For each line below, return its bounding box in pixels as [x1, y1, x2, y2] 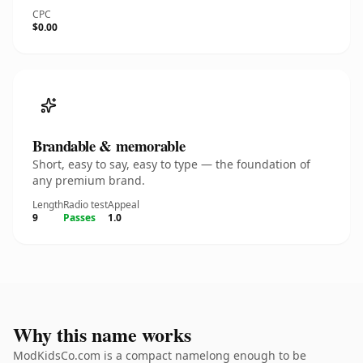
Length [32, 198, 63, 211]
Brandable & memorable [32, 135, 186, 156]
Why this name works [13, 320, 191, 348]
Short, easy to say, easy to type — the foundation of [32, 156, 310, 172]
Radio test [63, 198, 108, 211]
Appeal [108, 198, 139, 211]
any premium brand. [32, 173, 145, 188]
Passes [63, 211, 96, 224]
